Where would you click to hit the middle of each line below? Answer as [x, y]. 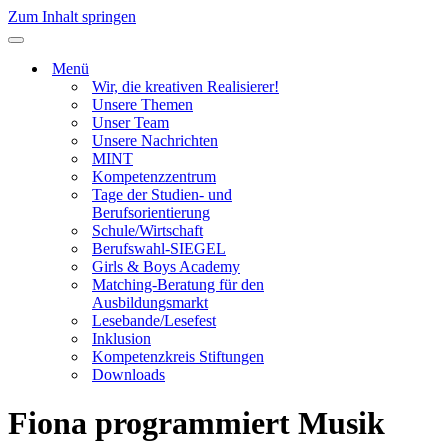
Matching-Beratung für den [178, 284]
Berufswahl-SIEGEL [159, 248]
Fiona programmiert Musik [196, 423]
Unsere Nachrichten [155, 140]
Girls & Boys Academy [166, 266]
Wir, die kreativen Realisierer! [185, 86]
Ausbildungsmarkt [150, 302]
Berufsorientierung [151, 212]
